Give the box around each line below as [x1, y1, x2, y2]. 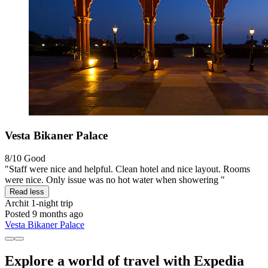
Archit [5, 198, 29, 209]
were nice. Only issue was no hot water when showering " [5, 175, 225, 185]
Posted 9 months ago [5, 209, 83, 220]
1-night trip [29, 198, 73, 209]
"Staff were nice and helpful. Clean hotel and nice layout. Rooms [5, 164, 250, 175]
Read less [10, 187, 44, 197]
